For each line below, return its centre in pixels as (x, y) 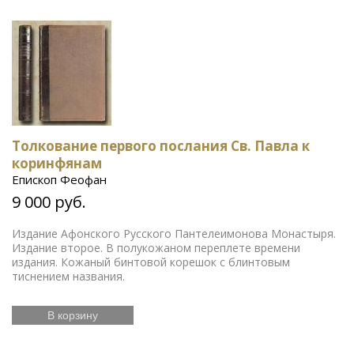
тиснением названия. (68, 276)
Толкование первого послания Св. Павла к (161, 145)
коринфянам (57, 163)
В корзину (73, 315)
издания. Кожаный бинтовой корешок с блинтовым (151, 262)
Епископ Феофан (59, 179)
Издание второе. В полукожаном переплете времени (156, 247)
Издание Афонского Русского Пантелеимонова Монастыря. (174, 233)
